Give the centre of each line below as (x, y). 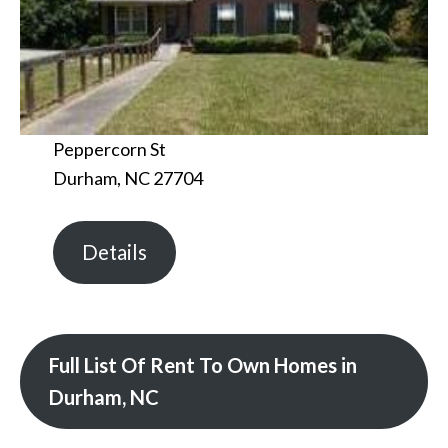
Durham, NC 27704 (127, 177)
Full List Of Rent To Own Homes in (202, 365)
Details (114, 252)
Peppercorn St (109, 148)
